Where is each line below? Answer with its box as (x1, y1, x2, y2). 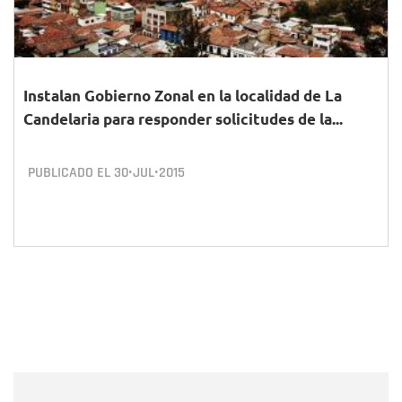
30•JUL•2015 (114, 163, 185, 182)
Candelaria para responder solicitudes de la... (23, 109, 343, 128)
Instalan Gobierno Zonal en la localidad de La (23, 86, 342, 105)
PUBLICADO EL (28, 163, 114, 182)
